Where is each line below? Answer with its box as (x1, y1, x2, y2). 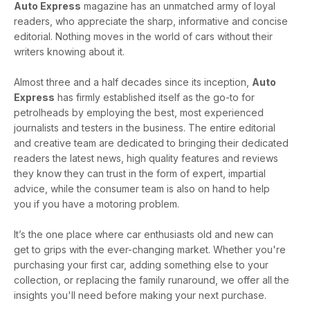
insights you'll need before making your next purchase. (14, 289, 266, 301)
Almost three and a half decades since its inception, (14, 75, 252, 88)
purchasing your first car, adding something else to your (14, 258, 268, 271)
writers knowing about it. (14, 45, 125, 57)
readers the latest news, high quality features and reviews (14, 152, 278, 164)
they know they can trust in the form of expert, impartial (14, 167, 266, 179)
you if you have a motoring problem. (14, 197, 179, 210)
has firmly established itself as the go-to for (55, 91, 255, 103)
